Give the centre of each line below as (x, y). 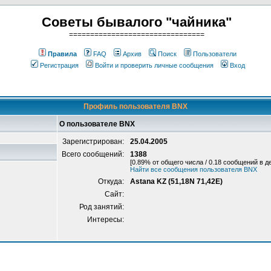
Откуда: (112, 181)
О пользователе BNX (97, 124)
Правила (62, 54)
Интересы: (106, 220)
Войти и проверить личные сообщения (154, 65)
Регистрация (59, 65)
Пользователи (215, 54)
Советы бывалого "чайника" (137, 22)
